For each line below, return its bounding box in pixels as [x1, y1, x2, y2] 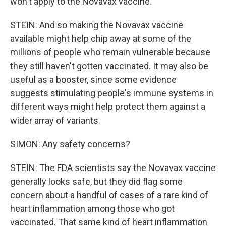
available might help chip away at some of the [10, 33, 191, 44]
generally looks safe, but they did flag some [10, 176, 183, 187]
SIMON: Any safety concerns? [10, 139, 130, 149]
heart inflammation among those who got [10, 203, 175, 214]
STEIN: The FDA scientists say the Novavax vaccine [10, 162, 216, 173]
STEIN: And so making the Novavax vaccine [10, 20, 183, 30]
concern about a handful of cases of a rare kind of [10, 190, 208, 200]
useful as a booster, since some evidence [10, 74, 177, 85]
